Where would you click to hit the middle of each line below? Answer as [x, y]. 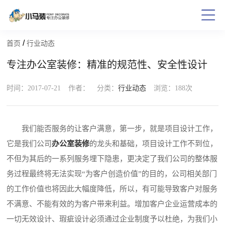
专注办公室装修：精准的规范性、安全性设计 [107, 65]
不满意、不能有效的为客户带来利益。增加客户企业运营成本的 [112, 204]
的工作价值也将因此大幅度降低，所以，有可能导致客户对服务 [112, 189]
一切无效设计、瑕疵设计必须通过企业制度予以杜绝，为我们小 [112, 219]
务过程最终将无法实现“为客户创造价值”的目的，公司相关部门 [112, 174]
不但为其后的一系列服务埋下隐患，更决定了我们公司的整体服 [112, 159]
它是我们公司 [29, 144]
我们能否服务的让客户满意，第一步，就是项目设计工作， [112, 129]
